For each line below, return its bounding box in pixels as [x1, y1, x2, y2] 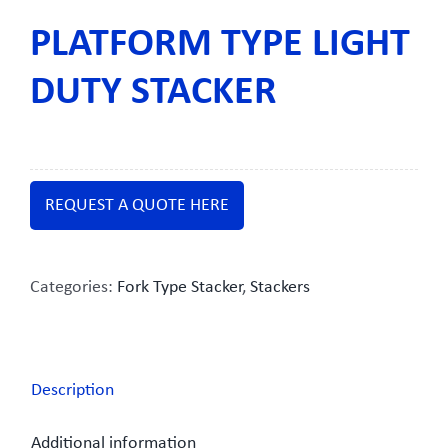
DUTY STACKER [30, 72, 277, 113]
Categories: [30, 277, 117, 297]
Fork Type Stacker [117, 277, 242, 297]
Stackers [250, 277, 310, 297]
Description [31, 380, 114, 400]
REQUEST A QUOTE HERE [45, 196, 229, 216]
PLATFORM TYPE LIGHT [30, 24, 410, 65]
